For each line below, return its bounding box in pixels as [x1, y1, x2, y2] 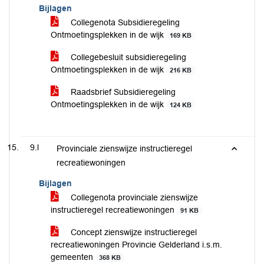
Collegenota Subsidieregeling [68, 18, 180, 27]
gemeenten [51, 252, 95, 262]
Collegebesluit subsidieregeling [68, 52, 186, 62]
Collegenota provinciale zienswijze [68, 193, 198, 202]
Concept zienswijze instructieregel [68, 227, 197, 237]
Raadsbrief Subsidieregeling [68, 87, 176, 97]
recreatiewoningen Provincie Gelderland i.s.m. [51, 240, 222, 249]
